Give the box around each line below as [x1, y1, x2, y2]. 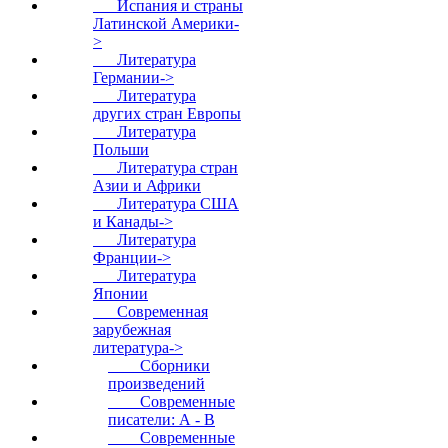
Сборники [108, 357, 210, 374]
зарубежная [93, 321, 171, 338]
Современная [93, 303, 208, 320]
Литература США [93, 195, 239, 212]
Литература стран [93, 159, 238, 176]
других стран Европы [93, 105, 241, 122]
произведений [108, 375, 205, 392]
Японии [93, 285, 148, 302]
